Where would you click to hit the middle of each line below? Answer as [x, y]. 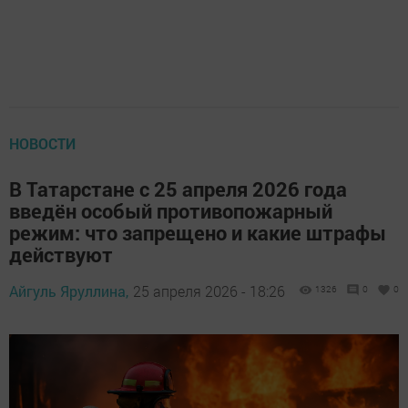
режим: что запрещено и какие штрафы [198, 233]
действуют [61, 255]
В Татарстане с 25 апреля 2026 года [178, 189]
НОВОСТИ [42, 144]
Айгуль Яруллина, [69, 291]
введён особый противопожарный [171, 211]
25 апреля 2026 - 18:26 [209, 291]
